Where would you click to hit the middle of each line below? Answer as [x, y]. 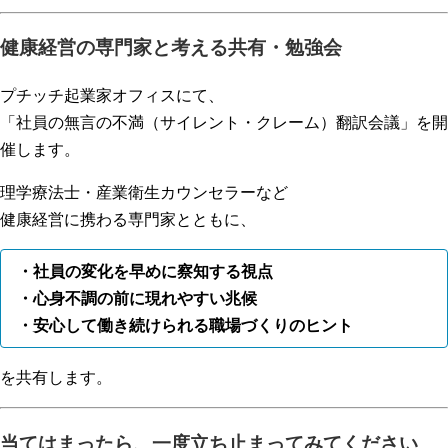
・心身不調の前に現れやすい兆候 [137, 299]
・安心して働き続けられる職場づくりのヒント [185, 326]
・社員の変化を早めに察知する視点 [145, 272]
